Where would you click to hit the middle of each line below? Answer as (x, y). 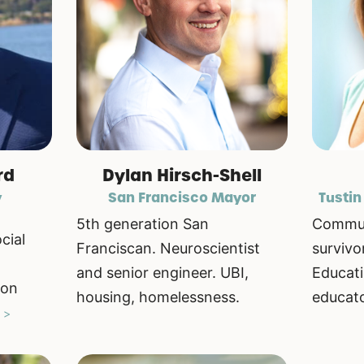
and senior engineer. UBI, (162, 273)
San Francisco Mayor (182, 198)
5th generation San (142, 224)
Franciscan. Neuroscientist (168, 249)
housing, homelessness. (158, 297)
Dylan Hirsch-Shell (182, 176)
